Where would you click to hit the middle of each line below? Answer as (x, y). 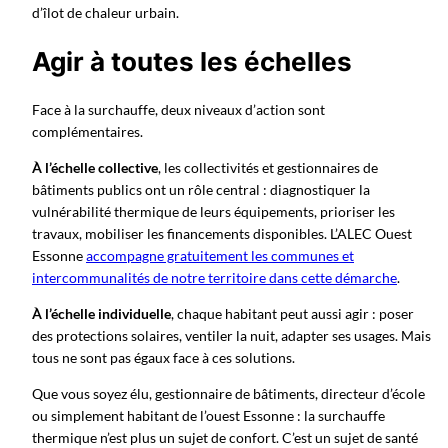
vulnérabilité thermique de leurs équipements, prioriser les (213, 211)
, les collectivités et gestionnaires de (268, 167)
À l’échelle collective (95, 167)
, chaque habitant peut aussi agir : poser (292, 314)
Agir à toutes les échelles (192, 60)
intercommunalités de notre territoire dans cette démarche (214, 277)
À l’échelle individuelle (101, 314)
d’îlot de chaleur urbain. (105, 12)
